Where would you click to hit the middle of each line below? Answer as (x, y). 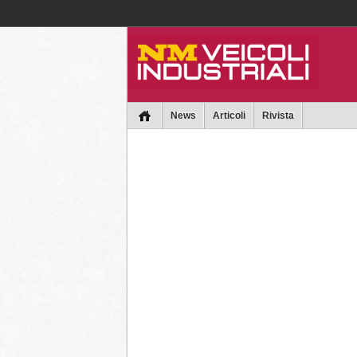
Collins (165, 12)
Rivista (278, 116)
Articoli (229, 116)
